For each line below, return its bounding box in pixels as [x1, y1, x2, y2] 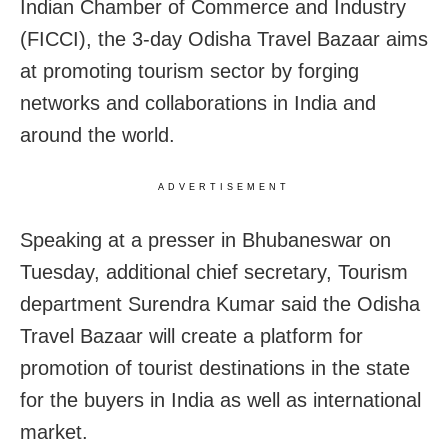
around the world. [20, 124, 175, 147]
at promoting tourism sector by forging [20, 60, 359, 83]
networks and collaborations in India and [20, 92, 376, 115]
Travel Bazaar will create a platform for [20, 325, 363, 348]
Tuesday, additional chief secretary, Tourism [20, 261, 408, 284]
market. [20, 421, 88, 444]
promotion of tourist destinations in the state [20, 357, 410, 380]
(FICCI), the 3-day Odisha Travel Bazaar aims [20, 28, 428, 51]
